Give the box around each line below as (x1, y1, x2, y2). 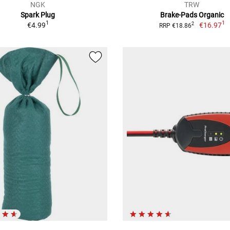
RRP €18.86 (159, 22, 192, 29)
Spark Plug (21, 10, 55, 19)
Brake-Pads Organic (160, 10, 224, 19)
